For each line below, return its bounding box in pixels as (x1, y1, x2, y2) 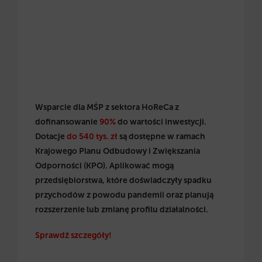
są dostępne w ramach (118, 132, 205, 142)
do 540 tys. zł (67, 132, 118, 142)
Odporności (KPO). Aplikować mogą (35, 161, 174, 171)
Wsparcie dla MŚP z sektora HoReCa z (35, 102, 179, 113)
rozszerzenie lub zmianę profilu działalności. (35, 205, 208, 215)
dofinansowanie (35, 117, 99, 127)
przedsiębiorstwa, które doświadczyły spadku (35, 175, 212, 186)
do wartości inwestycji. (116, 117, 206, 127)
